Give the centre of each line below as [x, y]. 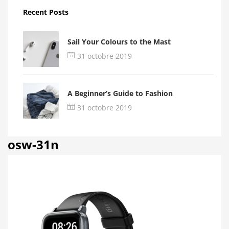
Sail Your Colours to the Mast [119, 42]
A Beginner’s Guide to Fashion [120, 93]
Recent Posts [46, 12]
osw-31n [33, 144]
